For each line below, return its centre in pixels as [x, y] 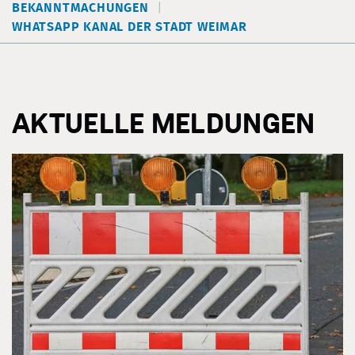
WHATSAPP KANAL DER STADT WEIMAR [130, 27]
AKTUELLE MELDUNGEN [164, 124]
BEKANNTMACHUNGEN [80, 8]
